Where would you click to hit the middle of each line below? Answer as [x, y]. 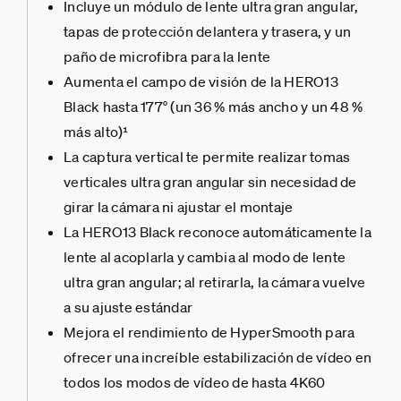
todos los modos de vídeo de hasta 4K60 [195, 383]
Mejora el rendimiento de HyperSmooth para [209, 333]
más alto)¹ [96, 132]
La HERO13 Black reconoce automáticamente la [218, 232]
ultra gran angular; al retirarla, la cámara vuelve [215, 282]
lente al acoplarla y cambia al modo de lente [205, 257]
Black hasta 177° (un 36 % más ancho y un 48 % [213, 107]
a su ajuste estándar [128, 307]
